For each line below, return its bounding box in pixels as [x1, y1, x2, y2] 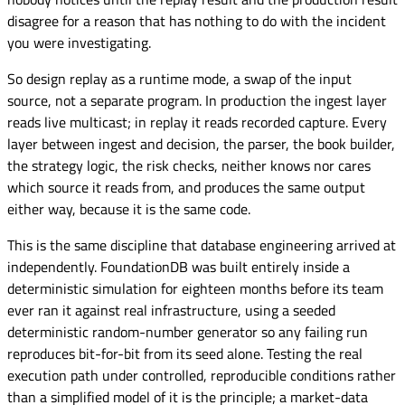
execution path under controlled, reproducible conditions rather [7, 363, 396, 386]
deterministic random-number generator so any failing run [7, 320, 368, 343]
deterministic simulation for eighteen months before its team [7, 277, 383, 299]
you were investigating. [7, 31, 151, 53]
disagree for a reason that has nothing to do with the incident [7, 9, 386, 32]
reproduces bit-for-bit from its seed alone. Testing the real [7, 342, 363, 364]
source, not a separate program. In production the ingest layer [7, 89, 387, 111]
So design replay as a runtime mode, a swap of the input [7, 67, 352, 89]
